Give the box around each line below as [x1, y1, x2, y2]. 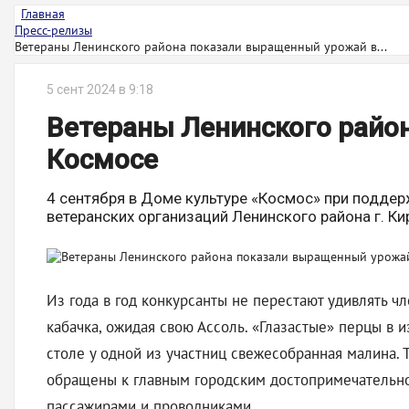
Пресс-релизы [15, 22, 92, 38]
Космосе [47, 143, 158, 175]
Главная [21, 5, 65, 22]
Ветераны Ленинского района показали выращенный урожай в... [15, 38, 387, 55]
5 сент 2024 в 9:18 [47, 82, 153, 97]
